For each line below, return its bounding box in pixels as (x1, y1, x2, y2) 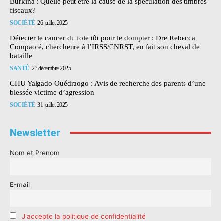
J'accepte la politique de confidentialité (21, 212, 146, 220)
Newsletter (10, 126, 60, 139)
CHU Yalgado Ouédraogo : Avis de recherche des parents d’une (10, 79, 206, 87)
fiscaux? (10, 6, 36, 14)
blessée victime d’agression (10, 88, 94, 96)
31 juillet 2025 (37, 101, 68, 108)
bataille (10, 51, 32, 60)
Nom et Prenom (10, 148, 60, 157)
